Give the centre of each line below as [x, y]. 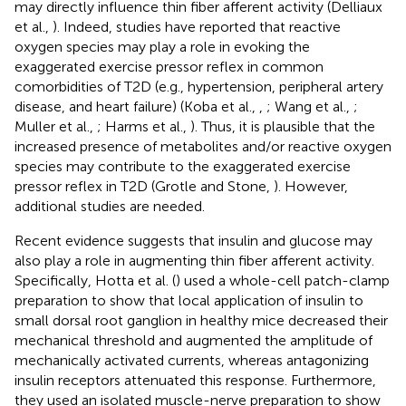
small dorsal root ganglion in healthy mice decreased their [201, 320]
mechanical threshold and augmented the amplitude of [193, 340]
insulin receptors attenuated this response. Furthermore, [195, 380]
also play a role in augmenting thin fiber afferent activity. [194, 260]
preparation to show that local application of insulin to [189, 300]
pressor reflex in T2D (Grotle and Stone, [144, 186]
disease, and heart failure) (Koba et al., [137, 106]
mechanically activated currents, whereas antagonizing [192, 360]
